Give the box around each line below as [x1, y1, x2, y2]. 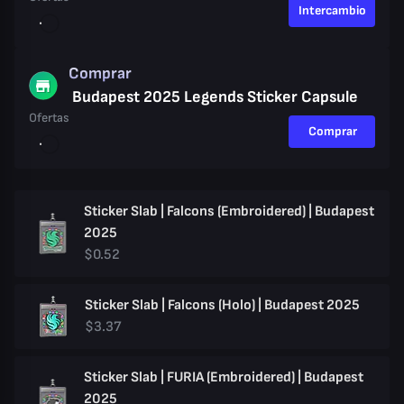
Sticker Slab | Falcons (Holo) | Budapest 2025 [84, 297, 360, 314]
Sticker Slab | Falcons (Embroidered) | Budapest [84, 203, 374, 220]
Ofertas [29, 110, 69, 125]
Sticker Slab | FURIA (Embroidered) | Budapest [84, 369, 363, 386]
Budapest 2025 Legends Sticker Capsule [72, 87, 358, 106]
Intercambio [298, 3, 367, 18]
